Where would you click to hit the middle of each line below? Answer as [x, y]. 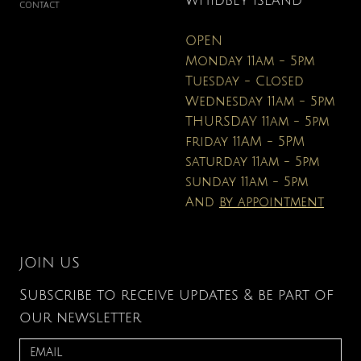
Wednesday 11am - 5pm [260, 102]
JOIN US [50, 263]
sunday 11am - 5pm [247, 183]
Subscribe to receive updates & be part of [176, 295]
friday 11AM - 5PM [245, 142]
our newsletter [80, 318]
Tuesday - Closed [245, 82]
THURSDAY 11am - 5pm [257, 122]
